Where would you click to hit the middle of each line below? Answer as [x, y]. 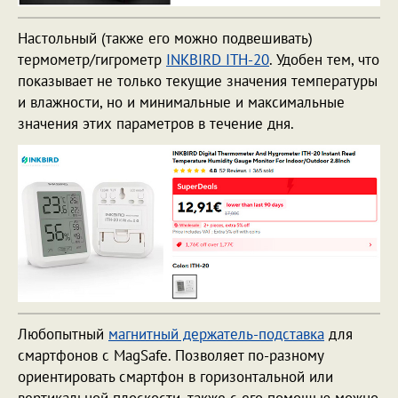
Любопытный [63, 334]
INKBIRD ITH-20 [218, 60]
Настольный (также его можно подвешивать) [165, 39]
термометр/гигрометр [92, 60]
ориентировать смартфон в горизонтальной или [175, 376]
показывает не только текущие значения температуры [198, 81]
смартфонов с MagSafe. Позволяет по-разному [171, 355]
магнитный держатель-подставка [216, 334]
